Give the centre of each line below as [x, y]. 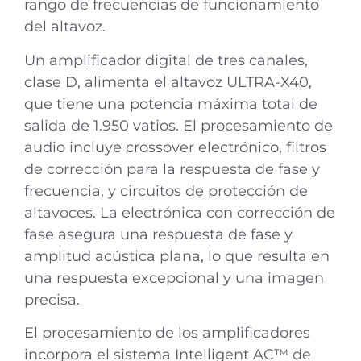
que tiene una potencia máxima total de [171, 104]
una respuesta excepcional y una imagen [174, 278]
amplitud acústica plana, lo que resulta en [177, 256]
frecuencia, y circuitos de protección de [166, 191]
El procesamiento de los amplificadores [167, 333]
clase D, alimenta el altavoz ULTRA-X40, [168, 82]
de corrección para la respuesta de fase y [172, 169]
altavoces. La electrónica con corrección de [180, 212]
